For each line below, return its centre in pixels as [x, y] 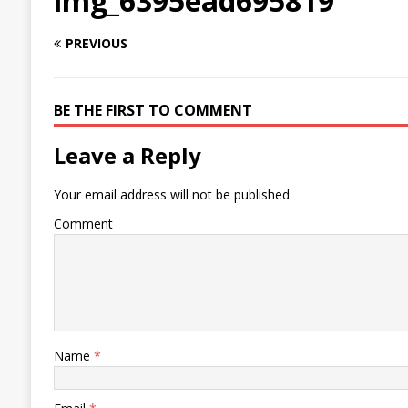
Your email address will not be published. [173, 195]
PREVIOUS [96, 44]
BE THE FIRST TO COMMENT [153, 111]
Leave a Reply [127, 156]
